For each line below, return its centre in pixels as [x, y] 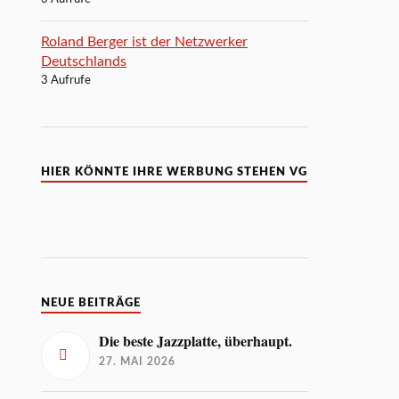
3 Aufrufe [66, 80]
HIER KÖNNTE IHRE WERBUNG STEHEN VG [175, 171]
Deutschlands [84, 61]
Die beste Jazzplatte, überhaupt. [196, 341]
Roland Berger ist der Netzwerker [145, 41]
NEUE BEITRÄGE [91, 302]
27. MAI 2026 [138, 361]
